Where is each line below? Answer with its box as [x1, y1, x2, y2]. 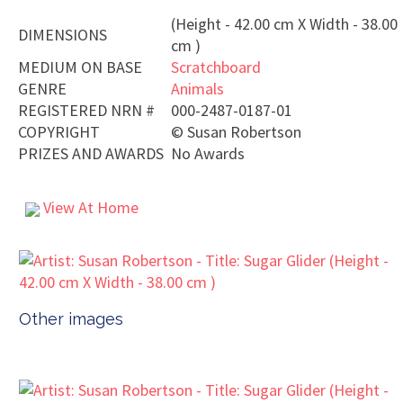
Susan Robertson [187, 121, 301, 142]
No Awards [171, 143, 245, 164]
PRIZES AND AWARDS [18, 143, 164, 164]
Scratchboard [171, 57, 261, 77]
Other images [19, 309, 123, 328]
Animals [171, 78, 224, 99]
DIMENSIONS [18, 24, 107, 45]
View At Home [40, 197, 139, 218]
